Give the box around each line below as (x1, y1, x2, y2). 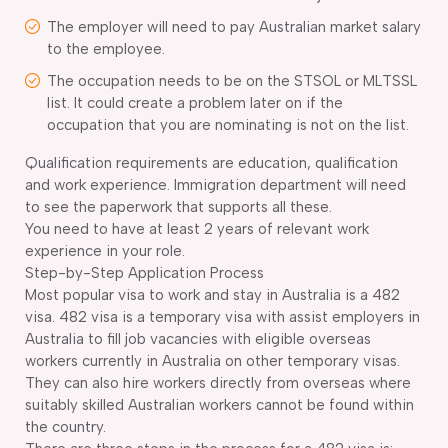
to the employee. (47, 39, 165, 58)
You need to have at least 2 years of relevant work (25, 219, 369, 238)
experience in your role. (25, 241, 185, 260)
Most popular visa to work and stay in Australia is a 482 (25, 285, 400, 304)
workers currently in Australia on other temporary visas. (25, 351, 400, 370)
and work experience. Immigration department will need (25, 175, 406, 194)
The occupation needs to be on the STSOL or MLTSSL (47, 71, 417, 90)
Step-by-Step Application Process (25, 263, 264, 282)
